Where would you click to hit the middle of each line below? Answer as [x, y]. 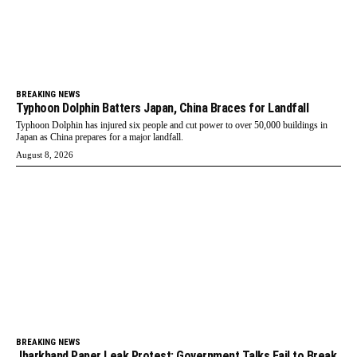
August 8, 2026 [45, 155]
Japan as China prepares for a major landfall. [100, 137]
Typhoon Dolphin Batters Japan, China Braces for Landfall [162, 108]
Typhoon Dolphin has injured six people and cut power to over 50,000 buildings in [172, 126]
